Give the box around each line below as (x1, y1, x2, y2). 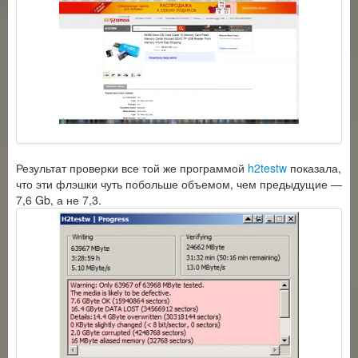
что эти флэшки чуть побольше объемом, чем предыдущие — (16, 176, 342, 192)
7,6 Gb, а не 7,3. (16, 192, 101, 208)
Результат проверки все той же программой (16, 160, 248, 176)
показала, (287, 160, 341, 176)
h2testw (248, 160, 287, 176)
